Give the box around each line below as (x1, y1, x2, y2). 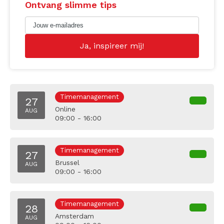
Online (55, 105, 75, 113)
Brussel (55, 158, 79, 167)
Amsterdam (55, 212, 94, 220)
